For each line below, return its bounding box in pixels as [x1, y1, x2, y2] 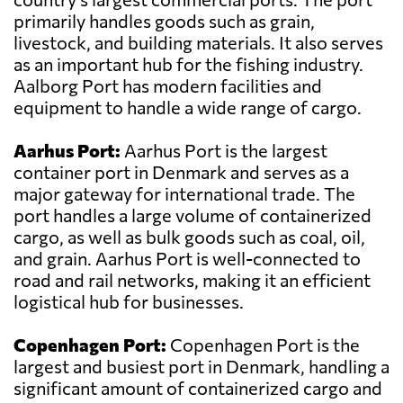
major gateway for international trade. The [13, 183, 355, 205]
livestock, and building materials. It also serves [13, 31, 383, 54]
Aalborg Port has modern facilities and [13, 75, 322, 97]
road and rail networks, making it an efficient [13, 269, 371, 291]
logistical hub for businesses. [13, 291, 244, 313]
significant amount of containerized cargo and [13, 377, 382, 399]
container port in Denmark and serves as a [13, 161, 349, 184]
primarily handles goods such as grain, [13, 10, 315, 32]
